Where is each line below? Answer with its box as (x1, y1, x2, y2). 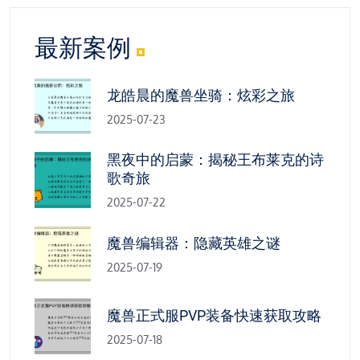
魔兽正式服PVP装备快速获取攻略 (107, 307, 321, 325)
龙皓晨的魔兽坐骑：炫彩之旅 (107, 87, 295, 104)
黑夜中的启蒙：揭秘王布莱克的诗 (107, 150, 324, 168)
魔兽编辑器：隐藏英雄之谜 (107, 235, 280, 252)
